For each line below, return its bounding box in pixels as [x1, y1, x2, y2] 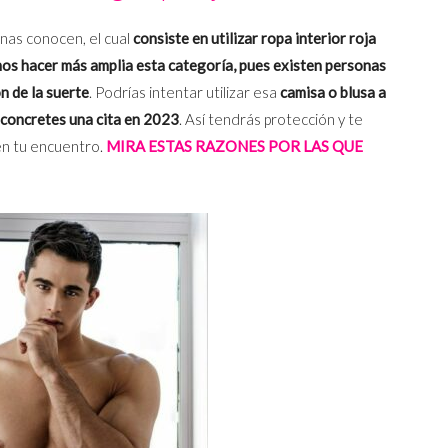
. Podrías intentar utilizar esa [89, 83, 277, 102]
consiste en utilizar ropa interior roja [130, 29, 376, 48]
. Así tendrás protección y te [179, 110, 363, 129]
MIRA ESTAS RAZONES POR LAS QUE [106, 137, 363, 156]
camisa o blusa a [277, 83, 386, 102]
